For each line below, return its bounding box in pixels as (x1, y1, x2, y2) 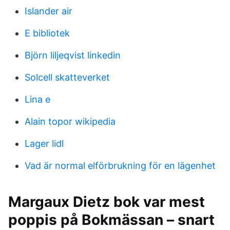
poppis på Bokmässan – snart (8, 211, 215, 228)
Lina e (25, 94, 50, 105)
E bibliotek (25, 28, 70, 39)
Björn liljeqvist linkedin (25, 50, 121, 61)
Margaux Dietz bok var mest (8, 193, 205, 210)
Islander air (25, 6, 72, 16)
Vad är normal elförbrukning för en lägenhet (25, 160, 216, 171)
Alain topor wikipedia (25, 116, 116, 127)
